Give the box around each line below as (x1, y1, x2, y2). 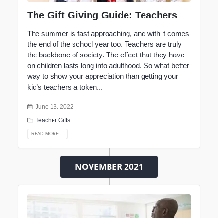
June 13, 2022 (36, 103, 74, 109)
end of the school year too (38, 40, 121, 49)
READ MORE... (31, 131, 64, 137)
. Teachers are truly (120, 40, 182, 49)
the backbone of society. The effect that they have (27, 51, 184, 59)
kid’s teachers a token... (27, 83, 103, 91)
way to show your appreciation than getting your (27, 72, 178, 81)
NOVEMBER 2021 (74, 161, 144, 172)
